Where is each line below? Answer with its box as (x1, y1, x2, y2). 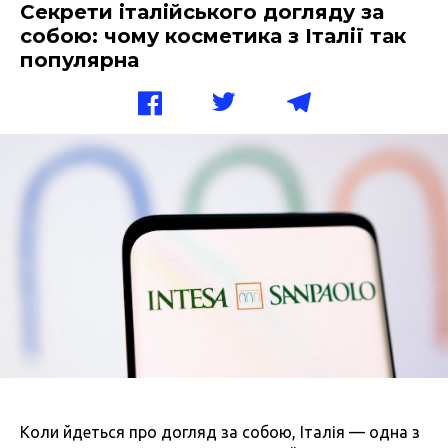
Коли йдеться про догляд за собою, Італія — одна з (20, 422, 420, 441)
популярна (20, 48, 139, 72)
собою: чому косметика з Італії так (20, 24, 406, 48)
